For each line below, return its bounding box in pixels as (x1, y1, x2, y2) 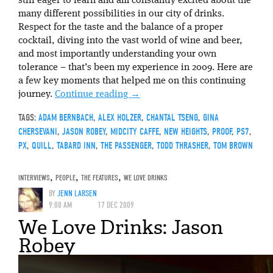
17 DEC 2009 (97, 199, 134, 210)
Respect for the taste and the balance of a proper (18, 22, 223, 32)
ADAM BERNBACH (38, 112, 93, 123)
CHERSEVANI (18, 126, 57, 137)
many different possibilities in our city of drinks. (18, 9, 224, 19)
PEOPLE (55, 172, 76, 182)
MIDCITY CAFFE (110, 126, 159, 137)
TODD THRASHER (157, 140, 208, 151)
